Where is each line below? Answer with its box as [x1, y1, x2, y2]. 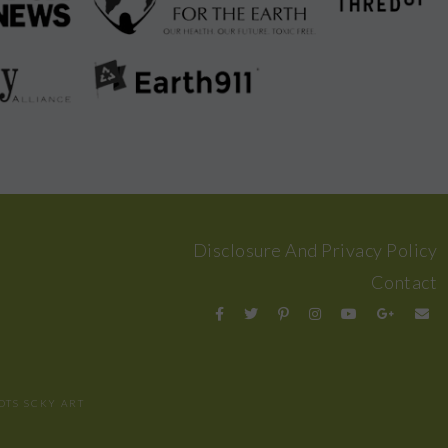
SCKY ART [24, 396, 85, 409]
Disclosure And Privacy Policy [192, 238, 438, 261]
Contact [370, 270, 438, 293]
